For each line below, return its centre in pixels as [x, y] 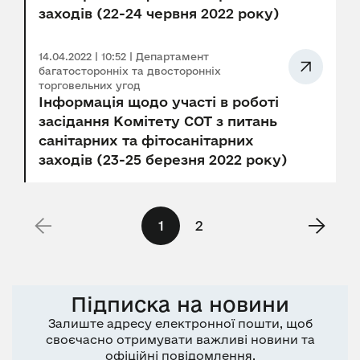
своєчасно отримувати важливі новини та [180, 340]
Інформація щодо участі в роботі [159, 102]
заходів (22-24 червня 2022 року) [159, 14]
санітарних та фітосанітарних [146, 141]
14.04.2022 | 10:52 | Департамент [124, 57]
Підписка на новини [180, 305]
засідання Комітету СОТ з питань [158, 121]
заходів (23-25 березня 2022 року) [163, 160]
